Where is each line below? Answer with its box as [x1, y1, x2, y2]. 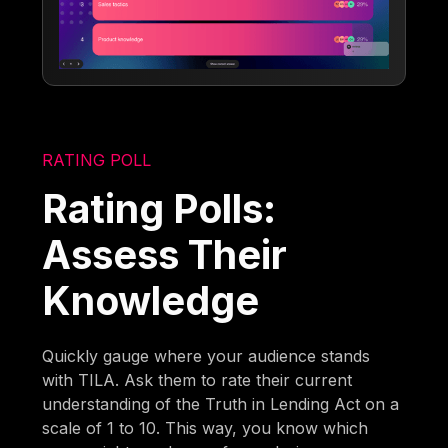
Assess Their [42, 230, 288, 278]
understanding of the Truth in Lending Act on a [42, 393, 400, 414]
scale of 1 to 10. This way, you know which [42, 417, 369, 438]
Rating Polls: [42, 184, 277, 232]
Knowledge [42, 276, 260, 324]
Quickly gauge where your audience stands [42, 345, 371, 366]
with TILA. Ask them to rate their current [42, 369, 353, 390]
